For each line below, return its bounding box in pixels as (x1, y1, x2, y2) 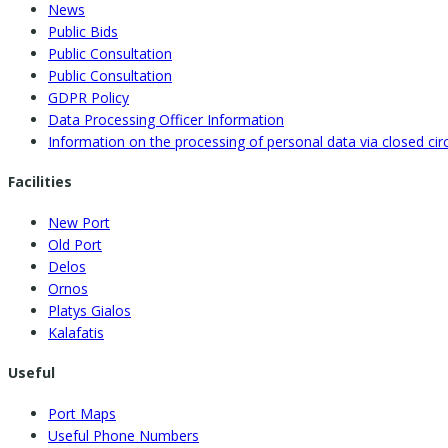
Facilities (8, 172, 72, 192)
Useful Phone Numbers (48, 426, 199, 445)
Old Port (48, 234, 102, 254)
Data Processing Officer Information (48, 109, 284, 129)
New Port (48, 212, 110, 232)
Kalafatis (48, 322, 104, 342)
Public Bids (48, 21, 118, 41)
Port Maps (48, 404, 116, 423)
